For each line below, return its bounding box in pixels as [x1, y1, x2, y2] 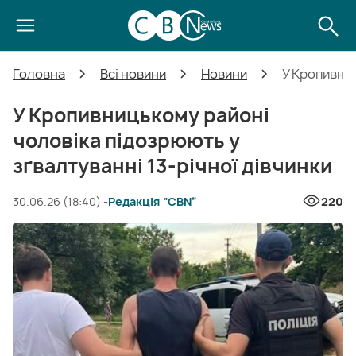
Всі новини [100, 65, 166, 83]
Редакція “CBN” [108, 193, 197, 209]
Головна [13, 65, 65, 83]
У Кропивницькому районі [13, 102, 269, 129]
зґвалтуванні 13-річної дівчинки [13, 153, 332, 180]
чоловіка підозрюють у [13, 127, 240, 154]
